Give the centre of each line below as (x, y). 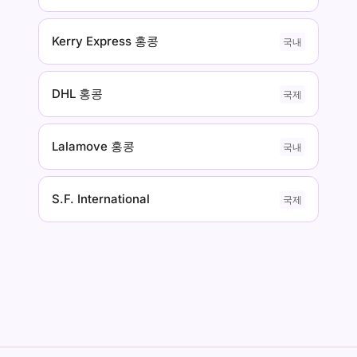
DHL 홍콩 (77, 94)
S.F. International (101, 199)
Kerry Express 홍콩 (105, 41)
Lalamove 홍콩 (93, 146)
